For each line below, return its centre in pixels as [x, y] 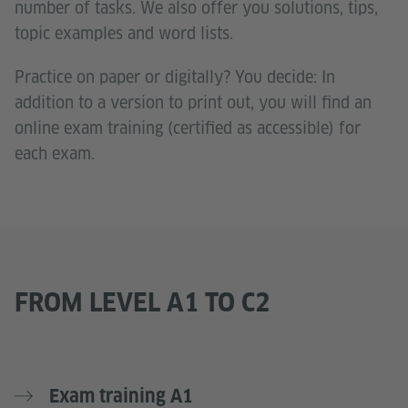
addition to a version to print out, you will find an [193, 102]
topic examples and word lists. [124, 33]
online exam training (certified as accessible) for [188, 127]
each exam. [55, 153]
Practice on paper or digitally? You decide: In [175, 76]
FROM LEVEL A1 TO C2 [142, 302]
